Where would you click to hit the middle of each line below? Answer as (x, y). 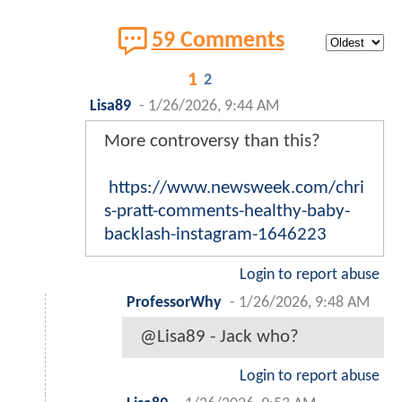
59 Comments (218, 41)
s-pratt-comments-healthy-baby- (227, 212)
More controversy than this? (212, 142)
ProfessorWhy (174, 303)
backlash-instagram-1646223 (215, 235)
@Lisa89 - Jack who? (219, 337)
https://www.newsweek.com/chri (236, 188)
